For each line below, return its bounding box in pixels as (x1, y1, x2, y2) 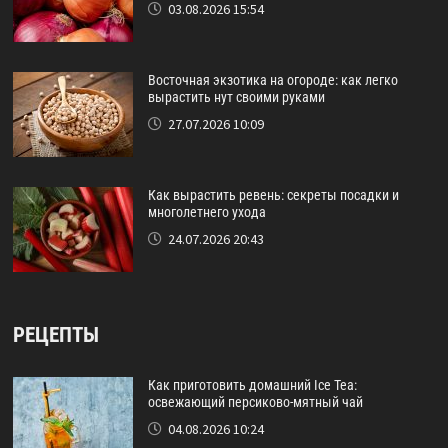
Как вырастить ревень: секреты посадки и (147, 187, 399, 203)
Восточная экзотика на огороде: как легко (147, 72, 398, 88)
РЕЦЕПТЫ (12, 323, 99, 347)
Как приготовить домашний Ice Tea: (147, 377, 357, 393)
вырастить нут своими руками (147, 89, 325, 105)
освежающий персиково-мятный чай (147, 394, 363, 410)
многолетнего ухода (147, 204, 266, 220)
